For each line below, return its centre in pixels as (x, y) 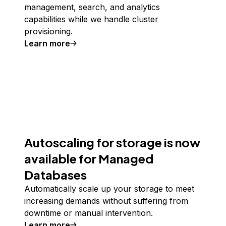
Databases (55, 175)
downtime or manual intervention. (89, 213)
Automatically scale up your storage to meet (109, 189)
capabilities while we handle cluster (91, 19)
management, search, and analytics (92, 7)
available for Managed (89, 158)
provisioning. (48, 31)
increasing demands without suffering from (106, 201)
